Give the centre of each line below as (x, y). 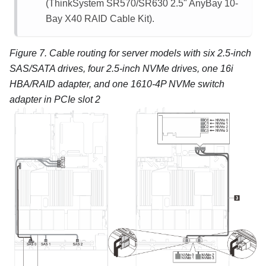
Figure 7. (29, 53)
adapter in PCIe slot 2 (55, 100)
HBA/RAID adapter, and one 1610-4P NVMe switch (117, 84)
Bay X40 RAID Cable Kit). (100, 19)
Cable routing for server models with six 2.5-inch (150, 53)
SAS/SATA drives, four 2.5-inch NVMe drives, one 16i (121, 69)
